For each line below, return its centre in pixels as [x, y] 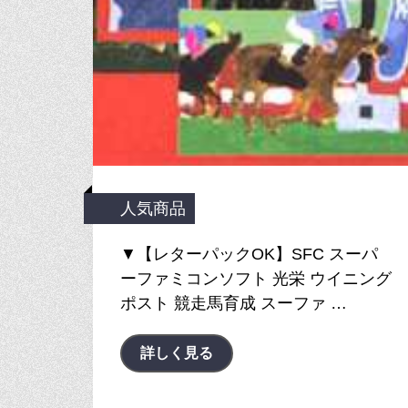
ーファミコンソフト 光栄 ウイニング [256, 279]
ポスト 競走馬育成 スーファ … [234, 303]
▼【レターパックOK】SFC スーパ [249, 254]
